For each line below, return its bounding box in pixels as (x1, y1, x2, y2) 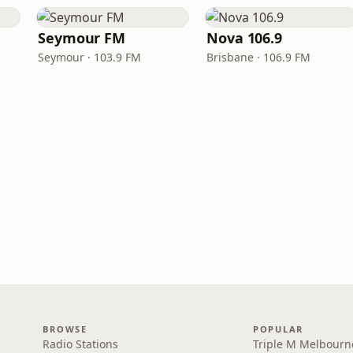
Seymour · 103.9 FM (38, 50, 141, 65)
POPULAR (252, 323, 304, 335)
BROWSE (43, 323, 87, 335)
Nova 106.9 (206, 28, 283, 47)
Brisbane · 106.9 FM (206, 50, 310, 65)
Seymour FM (38, 28, 126, 47)
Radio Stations (43, 336, 119, 351)
